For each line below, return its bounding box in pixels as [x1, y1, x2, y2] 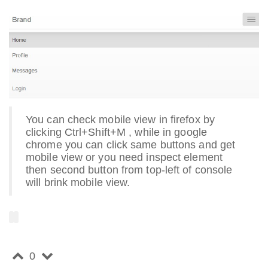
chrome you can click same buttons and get [26, 138, 236, 151]
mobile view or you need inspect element [26, 151, 223, 163]
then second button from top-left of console [26, 163, 233, 176]
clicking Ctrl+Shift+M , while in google [26, 126, 207, 138]
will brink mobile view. [26, 176, 130, 188]
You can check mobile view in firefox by [26, 113, 215, 126]
